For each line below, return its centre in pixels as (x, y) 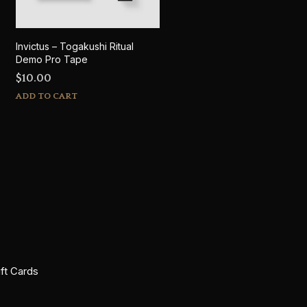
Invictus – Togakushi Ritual (75, 46)
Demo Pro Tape (52, 59)
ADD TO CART (47, 96)
